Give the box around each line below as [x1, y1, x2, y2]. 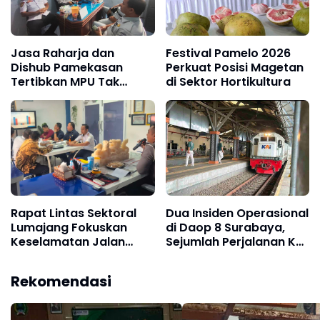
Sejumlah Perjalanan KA [165, 234, 304, 251]
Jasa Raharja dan [11, 45, 114, 62]
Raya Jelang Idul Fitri [11, 248, 132, 265]
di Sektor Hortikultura [165, 74, 291, 91]
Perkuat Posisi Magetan [165, 59, 304, 76]
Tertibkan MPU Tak [11, 74, 119, 91]
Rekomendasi [11, 271, 111, 292]
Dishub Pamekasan [11, 59, 123, 76]
